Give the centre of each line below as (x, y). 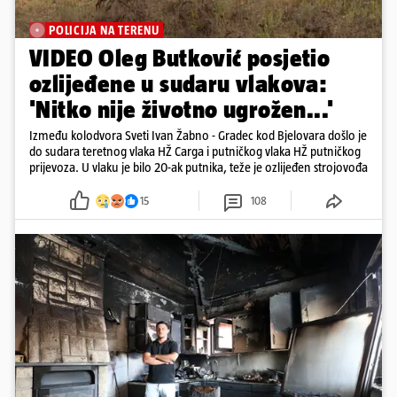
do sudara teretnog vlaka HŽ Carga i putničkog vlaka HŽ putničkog (195, 152)
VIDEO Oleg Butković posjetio (180, 58)
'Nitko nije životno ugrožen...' (182, 110)
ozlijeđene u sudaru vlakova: (179, 84)
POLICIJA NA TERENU (104, 31)
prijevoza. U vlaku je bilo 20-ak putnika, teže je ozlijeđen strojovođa (198, 167)
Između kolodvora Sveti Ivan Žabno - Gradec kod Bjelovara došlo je (198, 136)
